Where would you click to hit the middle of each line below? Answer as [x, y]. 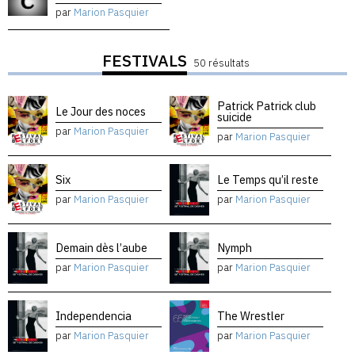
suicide [235, 116]
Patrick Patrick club [267, 105]
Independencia [94, 315]
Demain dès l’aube [101, 247]
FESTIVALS [145, 61]
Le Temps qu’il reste [268, 179]
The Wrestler [251, 315]
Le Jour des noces [101, 111]
